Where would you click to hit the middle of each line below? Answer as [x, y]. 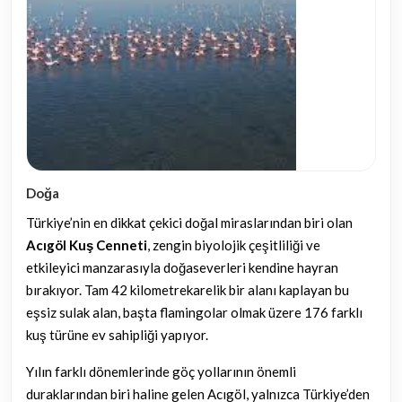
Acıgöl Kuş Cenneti [87, 245]
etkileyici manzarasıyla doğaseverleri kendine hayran [182, 267]
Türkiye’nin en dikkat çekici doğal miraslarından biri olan [189, 223]
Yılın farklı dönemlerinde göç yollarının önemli [161, 371]
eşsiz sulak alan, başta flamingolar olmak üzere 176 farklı [194, 312]
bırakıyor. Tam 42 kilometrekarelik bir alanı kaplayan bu [188, 290]
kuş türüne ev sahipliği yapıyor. [117, 335]
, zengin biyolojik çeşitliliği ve [234, 245]
